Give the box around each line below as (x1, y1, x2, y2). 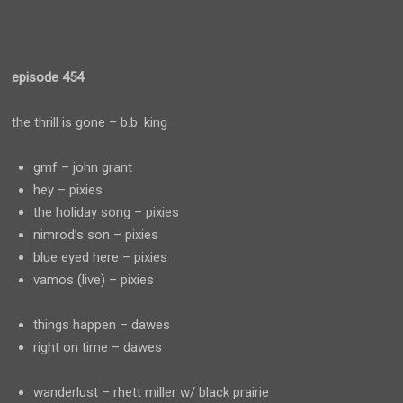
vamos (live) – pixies (33, 272, 155, 288)
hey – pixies (33, 182, 103, 198)
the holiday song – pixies (33, 204, 180, 220)
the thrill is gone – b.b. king (12, 114, 168, 130)
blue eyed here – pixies (33, 249, 168, 265)
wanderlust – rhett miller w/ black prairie (33, 384, 270, 400)
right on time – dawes (33, 339, 163, 355)
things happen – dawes (33, 317, 171, 333)
